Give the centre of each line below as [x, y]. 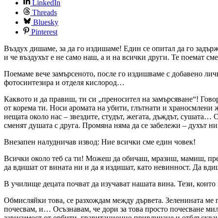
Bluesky [46, 22]
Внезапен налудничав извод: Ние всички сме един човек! [100, 142]
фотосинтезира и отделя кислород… [64, 82]
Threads [45, 12]
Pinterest [44, 32]
